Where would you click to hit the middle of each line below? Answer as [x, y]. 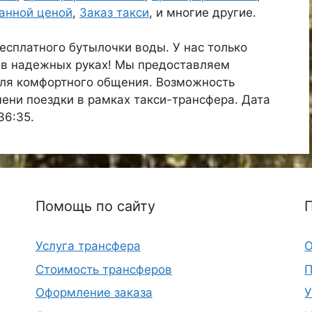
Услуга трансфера [88, 246]
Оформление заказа [94, 292]
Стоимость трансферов [103, 269]
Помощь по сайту [95, 206]
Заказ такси [114, 13]
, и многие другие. [203, 13]
